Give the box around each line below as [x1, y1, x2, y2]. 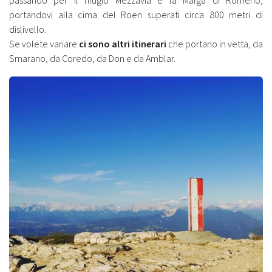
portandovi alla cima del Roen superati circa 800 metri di [9, 8, 263, 21]
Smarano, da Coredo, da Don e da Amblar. [9, 52, 175, 64]
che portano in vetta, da [166, 37, 263, 50]
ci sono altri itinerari [79, 37, 166, 50]
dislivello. [9, 22, 46, 35]
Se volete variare [9, 37, 79, 50]
